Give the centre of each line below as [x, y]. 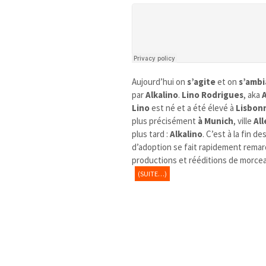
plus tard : [151, 134]
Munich [219, 121]
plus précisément [165, 121]
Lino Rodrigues [213, 94]
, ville [243, 121]
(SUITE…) [153, 173]
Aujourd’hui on [160, 81]
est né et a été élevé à [193, 107]
